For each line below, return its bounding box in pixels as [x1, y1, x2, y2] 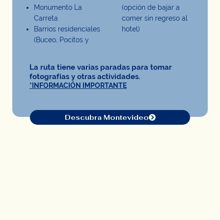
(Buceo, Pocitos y [34, 36, 89, 44]
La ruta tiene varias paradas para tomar [29, 63, 172, 72]
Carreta [34, 14, 58, 23]
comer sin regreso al [122, 14, 188, 23]
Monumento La [34, 3, 82, 12]
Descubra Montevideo [64, 113, 149, 122]
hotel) [122, 25, 140, 33]
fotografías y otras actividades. [29, 72, 140, 81]
